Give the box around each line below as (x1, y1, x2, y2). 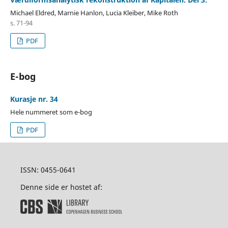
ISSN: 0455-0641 (20, 165, 76, 175)
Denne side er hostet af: (20, 182, 102, 192)
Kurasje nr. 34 (10, 94, 58, 104)
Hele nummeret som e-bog (10, 107, 92, 117)
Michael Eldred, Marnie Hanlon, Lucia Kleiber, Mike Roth (10, 8, 178, 18)
